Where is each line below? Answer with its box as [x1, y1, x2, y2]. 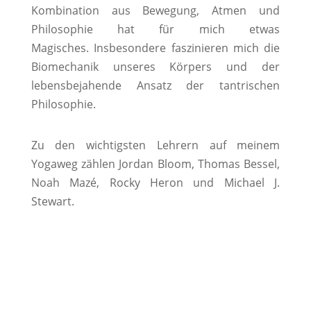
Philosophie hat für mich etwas [31, 22, 280, 37]
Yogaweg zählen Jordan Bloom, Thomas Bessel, [31, 156, 280, 172]
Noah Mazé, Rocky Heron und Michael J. [31, 175, 280, 191]
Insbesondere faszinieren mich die [94, 40, 280, 56]
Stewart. [31, 194, 74, 210]
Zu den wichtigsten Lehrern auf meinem [31, 137, 280, 153]
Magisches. [31, 40, 94, 56]
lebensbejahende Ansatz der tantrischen [31, 78, 280, 94]
